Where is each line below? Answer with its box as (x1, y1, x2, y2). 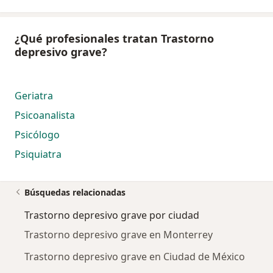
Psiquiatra (15, 147, 62, 161)
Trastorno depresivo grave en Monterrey (24, 228, 213, 242)
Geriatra (15, 89, 53, 103)
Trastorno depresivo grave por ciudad (24, 208, 199, 222)
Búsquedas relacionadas (24, 186, 126, 199)
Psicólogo (15, 128, 60, 142)
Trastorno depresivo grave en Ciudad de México (24, 250, 245, 264)
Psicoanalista (15, 108, 75, 122)
